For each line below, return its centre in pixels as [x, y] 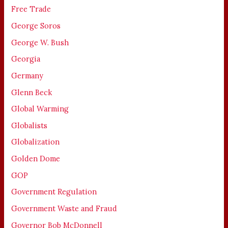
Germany [27, 75]
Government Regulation [54, 192]
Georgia [26, 59]
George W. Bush [40, 42]
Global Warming [40, 109]
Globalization [36, 142]
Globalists [30, 125]
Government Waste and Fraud [64, 209]
